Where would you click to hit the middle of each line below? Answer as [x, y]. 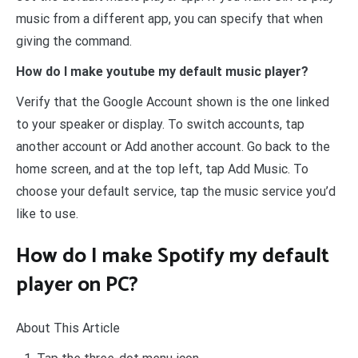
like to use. [47, 213]
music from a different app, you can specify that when [169, 18]
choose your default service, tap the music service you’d [176, 191]
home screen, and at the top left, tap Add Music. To [162, 169]
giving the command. [74, 41]
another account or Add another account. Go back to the [173, 146]
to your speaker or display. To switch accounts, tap [160, 124]
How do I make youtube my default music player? [162, 71]
